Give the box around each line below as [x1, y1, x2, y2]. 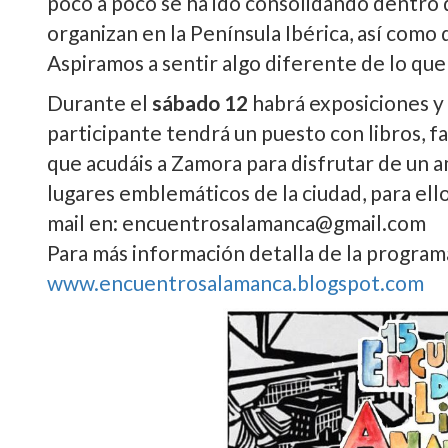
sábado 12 [152, 90, 248, 115]
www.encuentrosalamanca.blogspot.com [47, 270, 424, 295]
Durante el [47, 90, 152, 115]
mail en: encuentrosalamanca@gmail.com [47, 210, 426, 235]
